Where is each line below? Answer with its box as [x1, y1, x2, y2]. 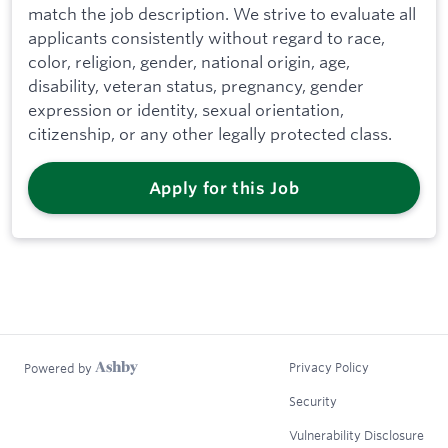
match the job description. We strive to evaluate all [28, 3, 416, 25]
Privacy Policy [289, 358, 369, 375]
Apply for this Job [148, 178, 300, 199]
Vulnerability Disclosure [289, 426, 424, 443]
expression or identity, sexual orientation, [28, 99, 344, 121]
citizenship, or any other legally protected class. [28, 123, 392, 145]
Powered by [24, 360, 95, 377]
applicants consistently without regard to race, [28, 27, 385, 49]
